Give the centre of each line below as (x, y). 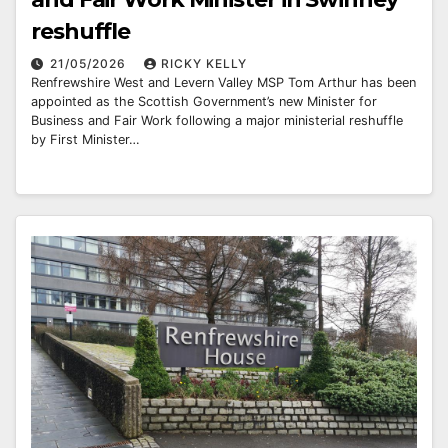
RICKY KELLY (204, 63)
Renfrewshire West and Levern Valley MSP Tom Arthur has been (223, 82)
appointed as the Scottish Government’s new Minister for (204, 101)
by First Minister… (85, 139)
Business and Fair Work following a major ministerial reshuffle (217, 120)
